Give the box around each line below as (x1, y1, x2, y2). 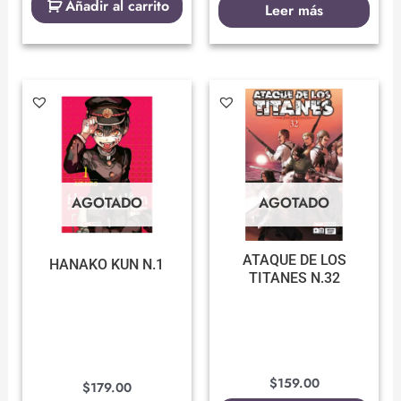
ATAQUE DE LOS (242, 252, 346, 269)
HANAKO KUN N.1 (49, 256, 165, 274)
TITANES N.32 (248, 269, 340, 287)
